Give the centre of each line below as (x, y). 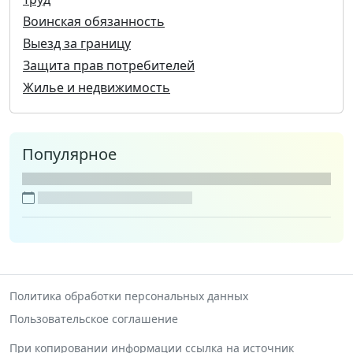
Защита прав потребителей (109, 66)
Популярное (69, 154)
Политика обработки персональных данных (129, 296)
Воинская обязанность (94, 22)
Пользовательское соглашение (94, 319)
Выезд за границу (77, 44)
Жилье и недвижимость (97, 88)
